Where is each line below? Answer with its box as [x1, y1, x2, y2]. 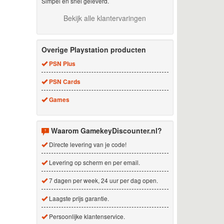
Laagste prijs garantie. [47, 193, 109, 202]
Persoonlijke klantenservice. [47, 211, 125, 220]
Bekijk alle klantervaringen [63, 12, 146, 23]
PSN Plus [48, 59, 75, 68]
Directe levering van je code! [47, 139, 126, 148]
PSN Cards [48, 77, 80, 86]
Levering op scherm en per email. [47, 157, 140, 166]
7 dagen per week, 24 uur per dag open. [47, 175, 158, 184]
